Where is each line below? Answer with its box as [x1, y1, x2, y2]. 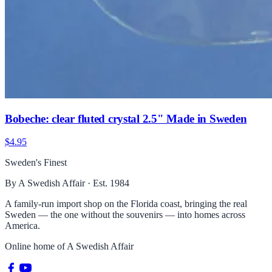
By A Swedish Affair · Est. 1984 [5, 178, 129, 189]
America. [5, 220, 40, 231]
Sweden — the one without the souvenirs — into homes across [5, 209, 245, 220]
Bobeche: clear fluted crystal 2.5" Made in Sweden [5, 112, 247, 125]
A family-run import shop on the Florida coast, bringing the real [5, 199, 247, 209]
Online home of [5, 241, 67, 252]
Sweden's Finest [5, 157, 67, 168]
